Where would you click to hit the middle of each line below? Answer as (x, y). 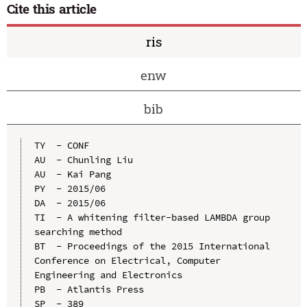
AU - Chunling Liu (83, 159)
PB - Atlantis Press (89, 289)
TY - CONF (61, 145)
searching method (78, 231)
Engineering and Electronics (108, 274)
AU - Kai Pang (72, 174)
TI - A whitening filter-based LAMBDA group (152, 217)
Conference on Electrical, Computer (127, 260)
